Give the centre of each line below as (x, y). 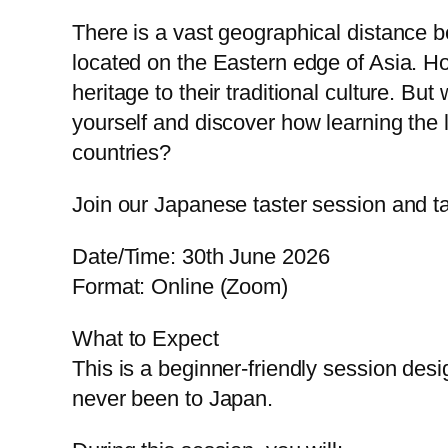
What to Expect (145, 338)
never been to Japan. (172, 398)
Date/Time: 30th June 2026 (201, 256)
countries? (122, 152)
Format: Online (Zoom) (180, 286)
